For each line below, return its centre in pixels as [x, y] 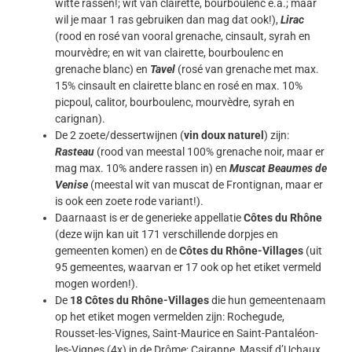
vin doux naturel [224, 136]
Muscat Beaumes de [278, 169]
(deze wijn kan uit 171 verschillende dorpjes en [167, 235]
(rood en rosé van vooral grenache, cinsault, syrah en [183, 37]
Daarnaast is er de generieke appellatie [149, 218]
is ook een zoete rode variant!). [129, 202]
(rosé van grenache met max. [247, 70]
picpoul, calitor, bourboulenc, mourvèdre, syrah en [175, 103]
